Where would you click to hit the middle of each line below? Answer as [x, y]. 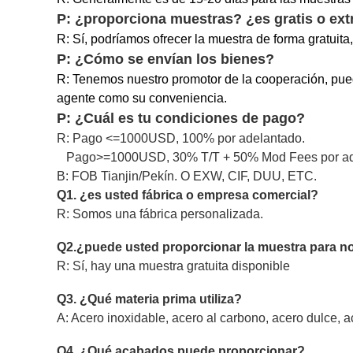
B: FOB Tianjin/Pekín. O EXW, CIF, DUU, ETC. [187, 176]
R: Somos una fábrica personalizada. [160, 214]
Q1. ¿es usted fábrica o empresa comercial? [191, 195]
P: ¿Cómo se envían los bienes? [165, 59]
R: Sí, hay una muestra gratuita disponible [173, 266]
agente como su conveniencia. [142, 98]
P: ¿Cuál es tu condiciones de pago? [181, 118]
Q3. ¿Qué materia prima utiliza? [152, 299]
